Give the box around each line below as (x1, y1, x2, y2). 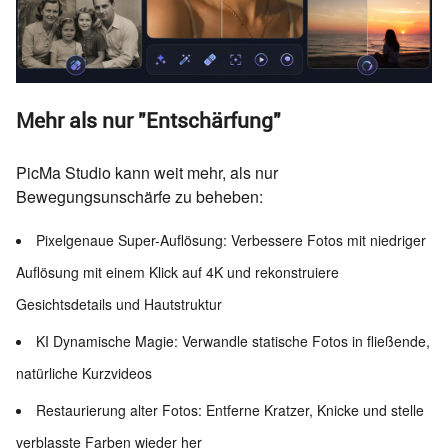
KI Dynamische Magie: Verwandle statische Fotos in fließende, (36, 331, 430, 352)
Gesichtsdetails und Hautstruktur (16, 294, 222, 315)
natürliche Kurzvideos (16, 363, 152, 384)
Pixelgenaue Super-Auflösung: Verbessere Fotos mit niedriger (36, 230, 426, 251)
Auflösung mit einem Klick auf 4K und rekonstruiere (16, 262, 339, 283)
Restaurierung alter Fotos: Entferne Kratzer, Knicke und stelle (36, 400, 424, 421)
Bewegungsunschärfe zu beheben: (16, 185, 263, 209)
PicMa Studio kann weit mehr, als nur (16, 161, 278, 185)
